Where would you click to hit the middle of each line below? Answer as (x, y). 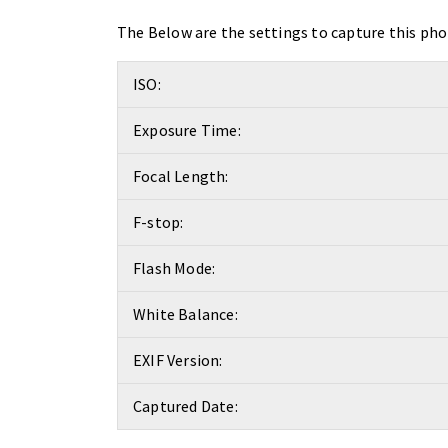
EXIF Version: (178, 360)
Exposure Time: (187, 130)
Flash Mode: (174, 268)
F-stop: (158, 222)
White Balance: (185, 314)
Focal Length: (181, 176)
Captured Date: (185, 406)
